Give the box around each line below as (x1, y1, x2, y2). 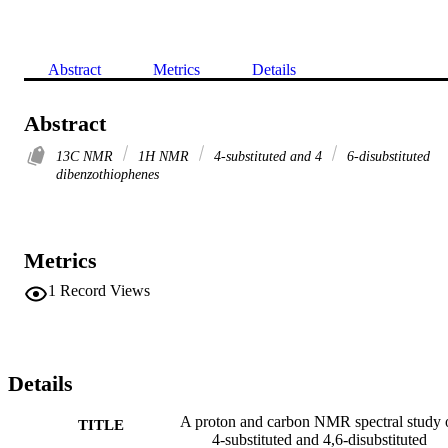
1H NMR (134, 147, 193, 164)
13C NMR (56, 147, 117, 164)
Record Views (60, 281, 150, 299)
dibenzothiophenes (56, 165, 159, 182)
